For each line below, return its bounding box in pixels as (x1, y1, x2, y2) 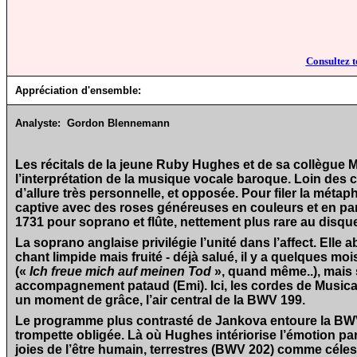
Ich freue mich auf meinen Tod (29, 265, 211, 278)
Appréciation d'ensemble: (15, 84, 141, 96)
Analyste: (15, 117, 64, 129)
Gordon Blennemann (67, 117, 170, 129)
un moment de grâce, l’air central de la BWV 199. (15, 293, 305, 307)
